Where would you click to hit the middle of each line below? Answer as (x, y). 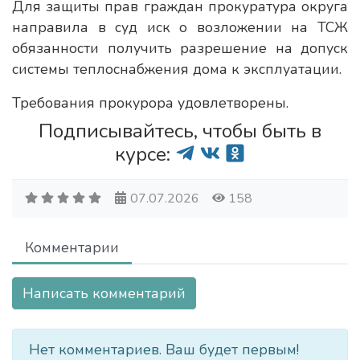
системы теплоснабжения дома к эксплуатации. (177, 69)
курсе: (145, 154)
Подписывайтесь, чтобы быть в (180, 131)
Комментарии (72, 247)
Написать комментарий (104, 293)
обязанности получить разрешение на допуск (180, 48)
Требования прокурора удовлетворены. (150, 103)
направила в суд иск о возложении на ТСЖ (180, 27)
